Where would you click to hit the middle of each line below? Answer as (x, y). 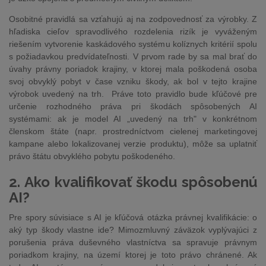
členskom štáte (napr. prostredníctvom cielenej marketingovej (133, 131)
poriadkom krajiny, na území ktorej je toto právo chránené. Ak (133, 255)
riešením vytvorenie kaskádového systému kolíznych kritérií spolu (133, 44)
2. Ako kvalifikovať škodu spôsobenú (133, 182)
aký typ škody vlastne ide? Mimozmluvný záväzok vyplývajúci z (133, 230)
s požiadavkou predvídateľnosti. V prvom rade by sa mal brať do (133, 56)
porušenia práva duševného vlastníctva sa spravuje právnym (133, 242)
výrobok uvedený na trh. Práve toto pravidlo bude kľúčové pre (133, 94)
